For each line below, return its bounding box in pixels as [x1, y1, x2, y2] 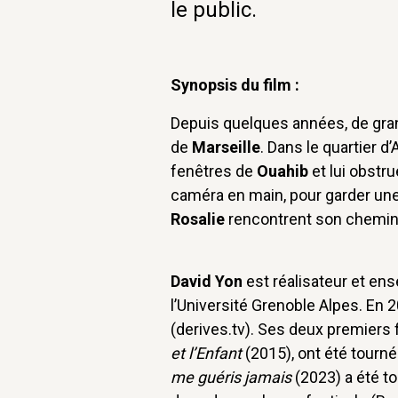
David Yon [171, 271, 243, 291]
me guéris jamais [171, 367, 291, 386]
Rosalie [171, 209, 225, 228]
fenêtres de [171, 161, 257, 180]
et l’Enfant [171, 343, 242, 362]
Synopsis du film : [171, 75, 299, 94]
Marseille [192, 137, 260, 156]
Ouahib [257, 161, 308, 180]
